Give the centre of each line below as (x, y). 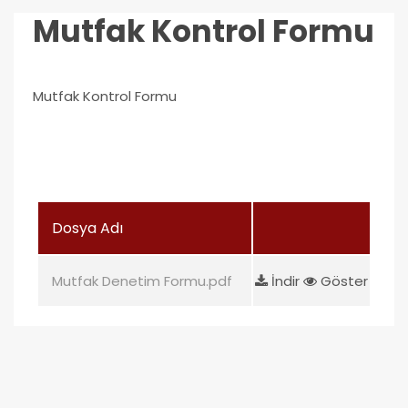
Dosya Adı (87, 228)
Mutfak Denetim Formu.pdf (142, 280)
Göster (342, 280)
